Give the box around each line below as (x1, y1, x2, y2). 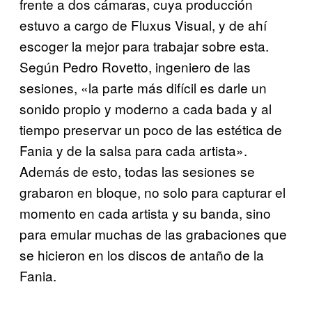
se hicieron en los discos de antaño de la (19, 245, 264, 265)
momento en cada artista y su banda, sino (19, 203, 271, 223)
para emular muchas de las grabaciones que (19, 224, 287, 244)
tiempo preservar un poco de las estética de (19, 120, 282, 139)
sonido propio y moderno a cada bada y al (19, 99, 272, 118)
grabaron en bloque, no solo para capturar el (19, 182, 286, 202)
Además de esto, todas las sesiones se (19, 162, 255, 181)
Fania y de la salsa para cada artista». (19, 141, 247, 160)
